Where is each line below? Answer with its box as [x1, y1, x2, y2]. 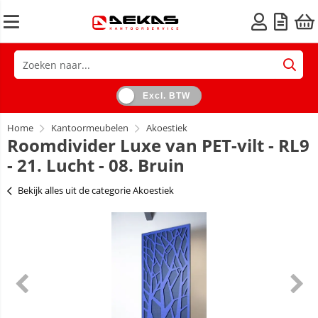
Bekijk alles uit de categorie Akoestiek [18, 184, 174, 197]
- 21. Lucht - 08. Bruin [7, 153, 185, 177]
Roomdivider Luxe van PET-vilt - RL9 [7, 133, 309, 157]
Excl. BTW [142, 91, 190, 101]
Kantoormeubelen [51, 121, 128, 134]
